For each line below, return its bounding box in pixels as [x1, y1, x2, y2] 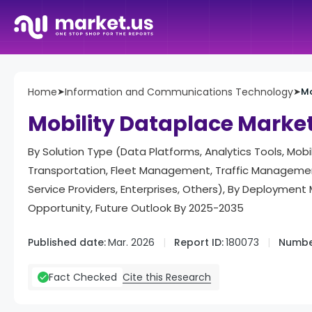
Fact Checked [49, 270, 117, 284]
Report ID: [174, 235, 224, 249]
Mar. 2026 [108, 235, 155, 249]
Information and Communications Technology [65, 85, 293, 99]
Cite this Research [123, 270, 211, 284]
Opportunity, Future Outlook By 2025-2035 [28, 201, 244, 215]
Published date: [28, 235, 106, 249]
